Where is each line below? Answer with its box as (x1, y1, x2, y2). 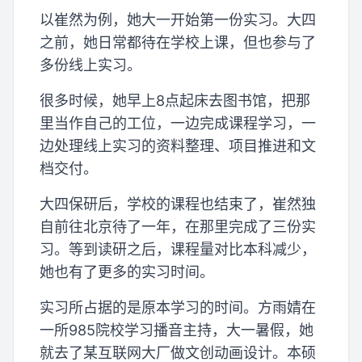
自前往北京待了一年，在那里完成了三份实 (40, 217, 316, 235)
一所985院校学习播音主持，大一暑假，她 (40, 321, 314, 339)
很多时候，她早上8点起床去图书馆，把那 (40, 91, 310, 109)
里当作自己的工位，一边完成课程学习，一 (40, 114, 316, 132)
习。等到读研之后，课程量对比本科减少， (40, 240, 316, 258)
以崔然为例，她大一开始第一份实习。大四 (40, 11, 316, 28)
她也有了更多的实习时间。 (40, 263, 214, 280)
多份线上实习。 (40, 56, 141, 74)
